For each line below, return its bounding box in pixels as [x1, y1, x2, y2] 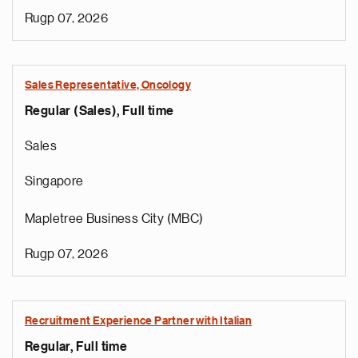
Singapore [25, 175, 84, 188]
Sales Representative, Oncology [25, 80, 191, 91]
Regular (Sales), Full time [25, 105, 174, 117]
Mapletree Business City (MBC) [25, 213, 204, 225]
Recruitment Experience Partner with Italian [25, 316, 253, 327]
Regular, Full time [25, 340, 128, 353]
